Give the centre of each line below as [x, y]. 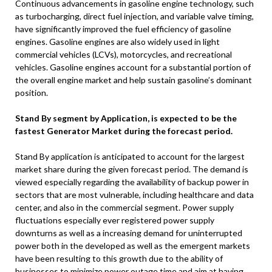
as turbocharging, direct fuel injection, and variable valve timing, [134, 16]
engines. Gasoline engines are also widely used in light [117, 42]
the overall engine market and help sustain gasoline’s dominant [134, 80]
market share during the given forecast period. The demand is [132, 169]
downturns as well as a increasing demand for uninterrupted [129, 233]
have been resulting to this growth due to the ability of [119, 259]
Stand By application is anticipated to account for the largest [130, 157]
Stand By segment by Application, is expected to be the [126, 118]
